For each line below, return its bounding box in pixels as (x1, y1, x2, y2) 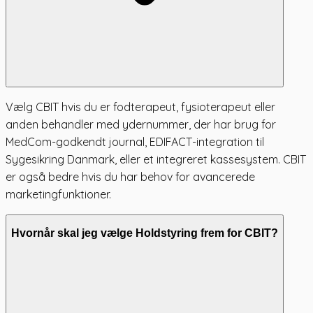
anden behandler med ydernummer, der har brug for (6, 117, 276, 131)
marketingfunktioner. (6, 187, 111, 201)
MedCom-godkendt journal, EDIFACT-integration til (6, 134, 264, 149)
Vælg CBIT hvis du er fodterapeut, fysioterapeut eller (6, 99, 275, 114)
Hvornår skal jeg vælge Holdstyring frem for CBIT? (11, 227, 278, 240)
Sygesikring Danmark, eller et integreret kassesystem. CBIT (6, 152, 306, 166)
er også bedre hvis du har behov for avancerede (6, 169, 255, 184)
